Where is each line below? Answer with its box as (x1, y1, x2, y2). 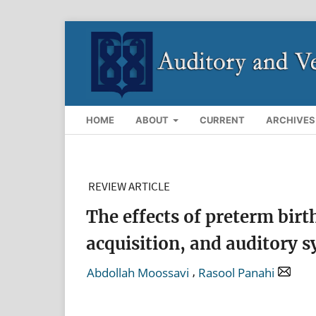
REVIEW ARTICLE (88, 178, 170, 194)
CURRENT (200, 114, 245, 126)
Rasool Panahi (198, 264, 274, 281)
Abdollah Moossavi (87, 264, 189, 281)
